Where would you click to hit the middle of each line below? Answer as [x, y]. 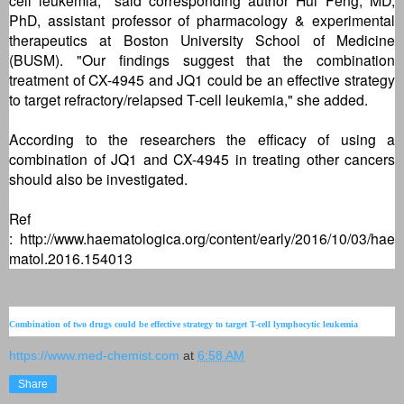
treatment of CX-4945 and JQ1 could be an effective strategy [202, 79]
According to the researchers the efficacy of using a [202, 138]
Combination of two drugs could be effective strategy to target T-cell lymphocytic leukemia [184, 324]
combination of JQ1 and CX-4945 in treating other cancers [202, 158]
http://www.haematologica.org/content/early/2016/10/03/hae [207, 238]
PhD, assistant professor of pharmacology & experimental [202, 19]
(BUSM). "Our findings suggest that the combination [202, 59]
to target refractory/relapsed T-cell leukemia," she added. [188, 99]
